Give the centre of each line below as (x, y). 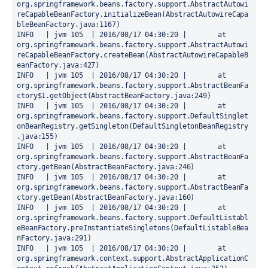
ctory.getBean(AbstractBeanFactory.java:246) (106, 167)
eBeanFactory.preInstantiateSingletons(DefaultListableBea (133, 228)
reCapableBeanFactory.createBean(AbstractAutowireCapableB (133, 55)
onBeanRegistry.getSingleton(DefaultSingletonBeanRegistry (133, 126)
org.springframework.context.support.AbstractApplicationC (133, 258)
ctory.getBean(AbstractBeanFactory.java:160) (106, 197)
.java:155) (38, 136)
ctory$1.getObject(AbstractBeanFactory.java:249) (114, 96)
